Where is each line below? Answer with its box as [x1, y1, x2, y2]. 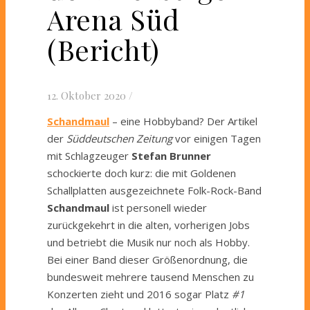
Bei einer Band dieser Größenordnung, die [47, 252, 248, 266]
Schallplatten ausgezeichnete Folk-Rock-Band [47, 183, 262, 197]
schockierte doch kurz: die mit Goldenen [47, 165, 236, 180]
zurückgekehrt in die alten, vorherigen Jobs [47, 217, 250, 232]
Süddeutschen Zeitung [66, 131, 172, 145]
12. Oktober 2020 [47, 88, 126, 102]
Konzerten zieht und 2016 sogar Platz [47, 286, 232, 301]
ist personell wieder [109, 200, 207, 215]
